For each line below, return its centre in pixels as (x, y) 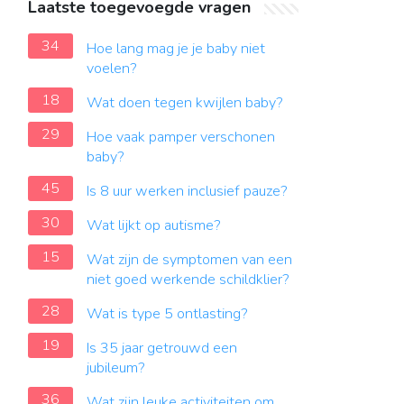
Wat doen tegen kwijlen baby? (185, 103)
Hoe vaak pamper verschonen (181, 137)
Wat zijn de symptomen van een (189, 260)
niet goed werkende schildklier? (188, 280)
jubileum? (116, 368)
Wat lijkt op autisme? (154, 225)
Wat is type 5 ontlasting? (167, 314)
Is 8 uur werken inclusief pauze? (187, 191)
